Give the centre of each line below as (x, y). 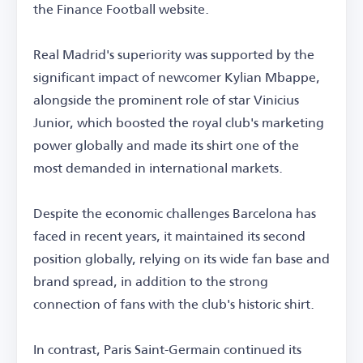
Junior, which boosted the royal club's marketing (179, 122)
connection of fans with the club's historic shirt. (174, 304)
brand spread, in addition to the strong (151, 281)
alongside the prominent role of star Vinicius (166, 100)
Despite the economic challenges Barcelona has (175, 213)
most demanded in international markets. (158, 168)
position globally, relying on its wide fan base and (181, 258)
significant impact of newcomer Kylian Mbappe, (177, 77)
